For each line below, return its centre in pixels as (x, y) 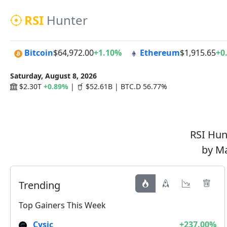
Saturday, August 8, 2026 (53, 76)
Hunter (67, 20)
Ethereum (160, 53)
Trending (40, 185)
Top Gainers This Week (62, 205)
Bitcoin (39, 53)
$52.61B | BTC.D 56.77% (126, 86)
